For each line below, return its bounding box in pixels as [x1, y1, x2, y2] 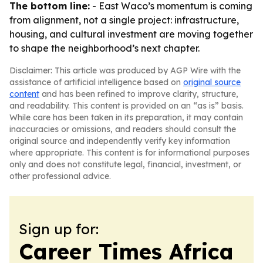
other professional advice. [9, 171, 111, 181]
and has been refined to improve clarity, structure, [39, 89, 238, 99]
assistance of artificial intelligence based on [9, 77, 183, 87]
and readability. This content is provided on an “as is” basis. [9, 100, 244, 111]
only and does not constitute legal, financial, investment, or [9, 159, 241, 170]
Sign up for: [19, 220, 99, 238]
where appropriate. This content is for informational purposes [9, 147, 249, 158]
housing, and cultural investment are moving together [9, 28, 253, 40]
